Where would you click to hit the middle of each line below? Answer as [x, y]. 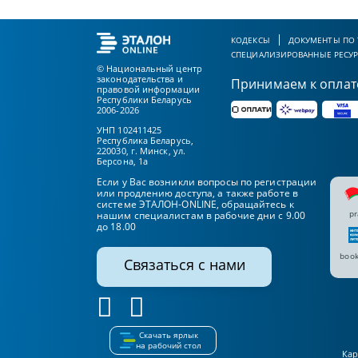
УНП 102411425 [129, 129]
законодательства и [140, 78]
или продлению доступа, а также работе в [197, 193]
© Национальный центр [149, 68]
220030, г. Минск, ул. [141, 150]
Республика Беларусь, [145, 140]
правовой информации [148, 89]
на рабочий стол [169, 345]
